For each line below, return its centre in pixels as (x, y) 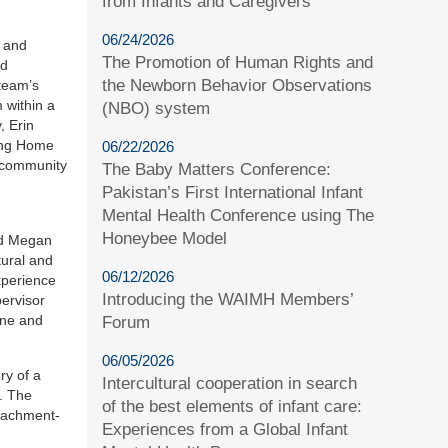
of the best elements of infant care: (232, 406)
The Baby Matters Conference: (217, 169)
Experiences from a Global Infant (225, 429)
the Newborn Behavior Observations (237, 85)
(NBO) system (156, 108)
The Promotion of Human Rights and (238, 62)
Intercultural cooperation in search (230, 383)
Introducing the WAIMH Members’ (228, 299)
